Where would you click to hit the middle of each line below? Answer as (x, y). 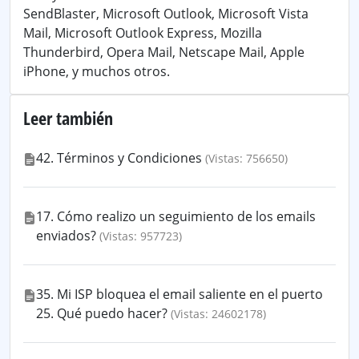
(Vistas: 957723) (141, 236)
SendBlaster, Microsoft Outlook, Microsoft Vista (166, 14)
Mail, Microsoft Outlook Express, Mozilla (143, 33)
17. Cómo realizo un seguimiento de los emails (176, 216)
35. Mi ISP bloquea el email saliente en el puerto (179, 294)
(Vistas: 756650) (246, 158)
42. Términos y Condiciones (119, 158)
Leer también (68, 118)
